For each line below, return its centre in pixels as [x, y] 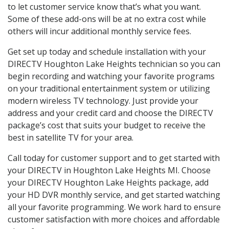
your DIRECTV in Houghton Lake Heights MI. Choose [109, 170]
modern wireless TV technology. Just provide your [103, 101]
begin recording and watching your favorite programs [111, 76]
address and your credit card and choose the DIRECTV [110, 113]
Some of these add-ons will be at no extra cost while [107, 19]
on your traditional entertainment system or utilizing [109, 89]
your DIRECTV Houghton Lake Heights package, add [108, 183]
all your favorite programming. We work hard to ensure [114, 207]
